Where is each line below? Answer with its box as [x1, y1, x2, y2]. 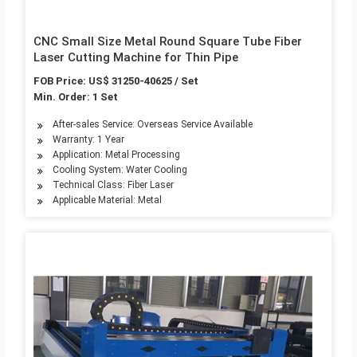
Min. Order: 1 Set [33, 91, 118, 104]
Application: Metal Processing [52, 149, 180, 161]
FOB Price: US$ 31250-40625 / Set [33, 75, 198, 88]
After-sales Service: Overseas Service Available [52, 119, 253, 131]
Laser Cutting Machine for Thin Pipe [33, 50, 238, 65]
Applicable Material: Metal [52, 194, 162, 206]
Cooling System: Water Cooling [52, 164, 187, 176]
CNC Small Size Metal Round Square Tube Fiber [33, 34, 302, 49]
